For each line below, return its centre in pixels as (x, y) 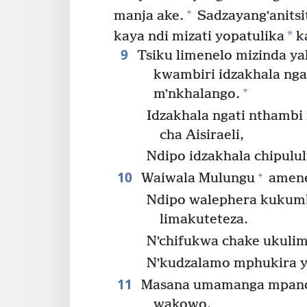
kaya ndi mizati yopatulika (199, 36)
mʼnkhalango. (196, 94)
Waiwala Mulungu (196, 179)
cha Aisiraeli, (202, 135)
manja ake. (149, 16)
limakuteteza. (204, 220)
